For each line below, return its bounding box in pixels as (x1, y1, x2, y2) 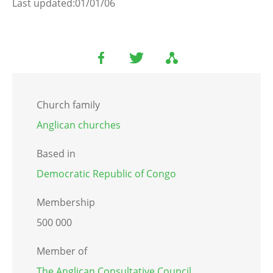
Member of (37, 244, 87, 258)
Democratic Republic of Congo (37, 167, 176, 181)
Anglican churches (37, 118, 121, 132)
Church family (37, 98, 100, 112)
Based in (37, 147, 76, 161)
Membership (37, 196, 95, 210)
